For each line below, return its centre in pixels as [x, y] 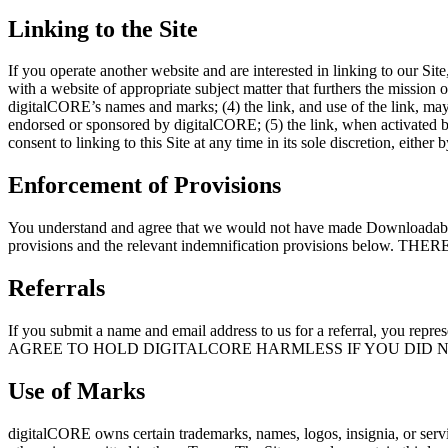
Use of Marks [76, 390]
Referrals [56, 288]
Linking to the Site [103, 28]
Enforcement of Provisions [144, 185]
